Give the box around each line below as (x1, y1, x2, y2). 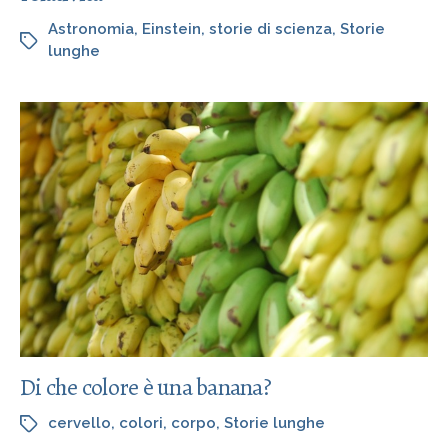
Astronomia (48, 19, 134, 38)
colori (119, 413, 163, 432)
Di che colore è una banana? (20, 370, 271, 403)
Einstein (142, 19, 201, 38)
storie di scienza (209, 19, 332, 38)
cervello (48, 413, 111, 432)
